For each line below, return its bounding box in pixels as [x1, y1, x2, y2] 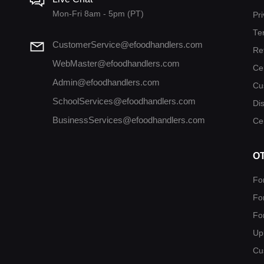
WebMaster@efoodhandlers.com [52, 58, 180, 68]
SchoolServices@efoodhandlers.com [52, 95, 196, 106]
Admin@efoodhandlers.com [52, 77, 160, 87]
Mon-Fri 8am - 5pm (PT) [52, 8, 144, 18]
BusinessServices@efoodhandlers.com [52, 114, 205, 125]
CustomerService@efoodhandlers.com [52, 39, 203, 49]
